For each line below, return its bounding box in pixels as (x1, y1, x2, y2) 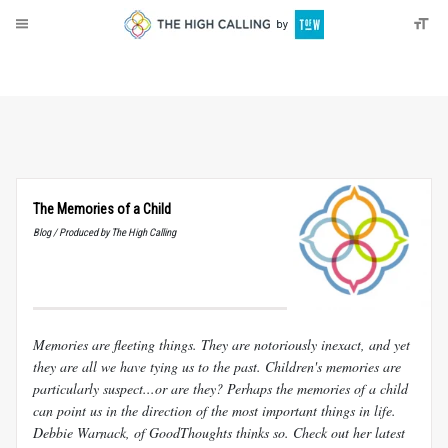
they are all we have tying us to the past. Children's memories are (33, 356, 401, 376)
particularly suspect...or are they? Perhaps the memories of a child (33, 378, 408, 398)
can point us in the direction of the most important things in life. (33, 400, 396, 420)
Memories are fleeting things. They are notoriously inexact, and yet (33, 334, 410, 354)
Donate (61, 58, 102, 74)
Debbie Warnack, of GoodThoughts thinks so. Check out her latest (33, 422, 405, 442)
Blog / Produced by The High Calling (33, 226, 176, 239)
